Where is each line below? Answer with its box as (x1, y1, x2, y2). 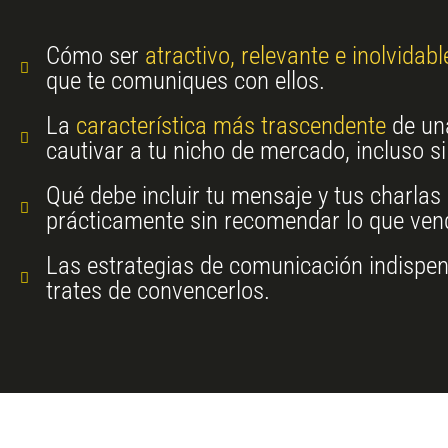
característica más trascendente (75, 111, 392, 141)
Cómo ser (45, 41, 145, 71)
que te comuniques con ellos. (45, 66, 325, 96)
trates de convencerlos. (45, 276, 270, 306)
